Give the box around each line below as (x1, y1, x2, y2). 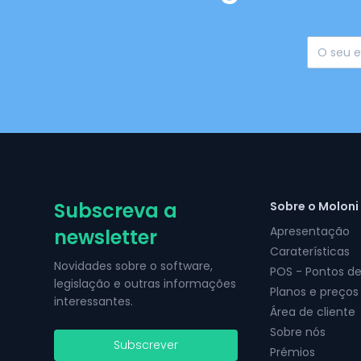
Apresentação (270, 223, 351, 239)
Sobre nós (270, 324, 326, 340)
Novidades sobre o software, (54, 258, 214, 274)
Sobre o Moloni (270, 198, 359, 214)
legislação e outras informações (54, 276, 237, 292)
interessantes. (54, 293, 134, 309)
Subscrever (114, 337, 179, 353)
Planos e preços (270, 284, 359, 300)
